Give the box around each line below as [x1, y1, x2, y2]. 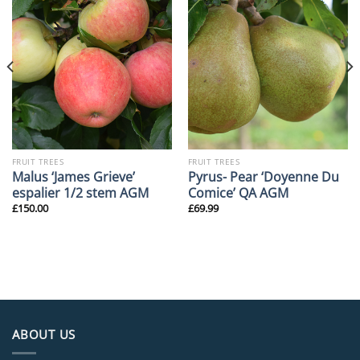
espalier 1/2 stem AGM [11, 183, 149, 202]
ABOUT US [12, 325, 76, 342]
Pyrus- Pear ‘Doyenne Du [187, 167, 339, 186]
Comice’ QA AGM [187, 183, 288, 202]
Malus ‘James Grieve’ [11, 167, 135, 186]
